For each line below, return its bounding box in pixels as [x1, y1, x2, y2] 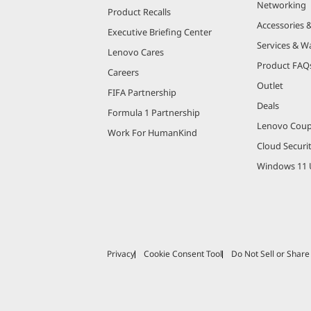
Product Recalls [108, 5, 171, 18]
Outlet [256, 78, 283, 92]
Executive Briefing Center [108, 25, 212, 38]
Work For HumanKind [108, 126, 197, 139]
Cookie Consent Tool [144, 248, 222, 260]
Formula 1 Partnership [108, 106, 200, 119]
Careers [108, 65, 139, 78]
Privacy [107, 248, 135, 260]
